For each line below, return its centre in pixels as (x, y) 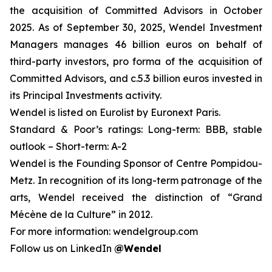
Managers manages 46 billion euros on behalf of (136, 44)
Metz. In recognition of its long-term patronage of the (136, 180)
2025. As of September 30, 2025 (86, 27)
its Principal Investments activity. (88, 95)
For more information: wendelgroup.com (105, 231)
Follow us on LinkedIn (62, 248)
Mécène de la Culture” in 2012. (82, 214)
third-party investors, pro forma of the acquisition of (136, 61)
